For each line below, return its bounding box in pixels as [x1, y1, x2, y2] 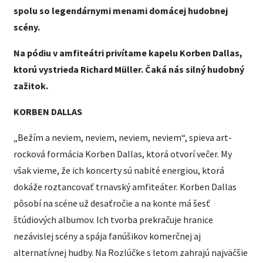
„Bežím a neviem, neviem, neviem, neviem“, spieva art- [14, 131, 232, 143]
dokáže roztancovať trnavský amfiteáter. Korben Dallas [14, 181, 237, 193]
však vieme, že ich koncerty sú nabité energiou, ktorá [14, 164, 224, 176]
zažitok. [14, 80, 48, 92]
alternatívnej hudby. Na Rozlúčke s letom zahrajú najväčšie [14, 247, 248, 258]
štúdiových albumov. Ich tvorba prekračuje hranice [14, 214, 213, 225]
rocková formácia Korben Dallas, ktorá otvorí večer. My [14, 148, 232, 160]
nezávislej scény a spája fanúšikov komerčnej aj [14, 230, 201, 242]
